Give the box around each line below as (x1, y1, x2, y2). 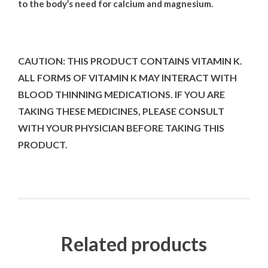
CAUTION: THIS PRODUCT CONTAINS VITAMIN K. (18, 54, 242, 66)
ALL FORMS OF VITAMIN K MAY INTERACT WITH (18, 71, 237, 83)
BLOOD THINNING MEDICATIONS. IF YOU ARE (18, 88, 225, 100)
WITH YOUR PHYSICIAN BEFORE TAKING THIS (18, 121, 224, 133)
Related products (61, 232, 207, 255)
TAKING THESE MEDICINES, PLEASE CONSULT (18, 105, 224, 117)
